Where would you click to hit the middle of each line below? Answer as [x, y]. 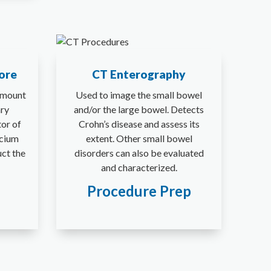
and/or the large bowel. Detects [139, 109]
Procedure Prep [139, 191]
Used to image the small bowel [139, 94]
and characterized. [139, 167]
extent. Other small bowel [139, 138]
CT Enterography [139, 74]
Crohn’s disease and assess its [139, 123]
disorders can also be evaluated [139, 152]
